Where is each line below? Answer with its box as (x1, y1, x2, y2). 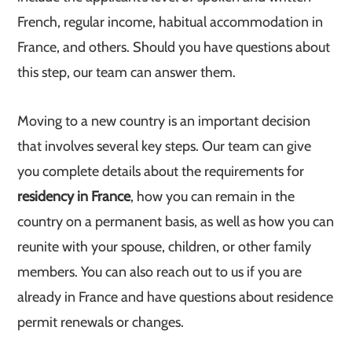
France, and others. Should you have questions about (17, 38, 331, 56)
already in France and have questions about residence (17, 288, 334, 306)
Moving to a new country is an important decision (17, 112, 311, 130)
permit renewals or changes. (17, 313, 185, 331)
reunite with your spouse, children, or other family (17, 238, 312, 255)
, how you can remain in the (130, 188, 295, 205)
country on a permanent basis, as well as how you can (17, 213, 335, 230)
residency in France (17, 188, 131, 205)
